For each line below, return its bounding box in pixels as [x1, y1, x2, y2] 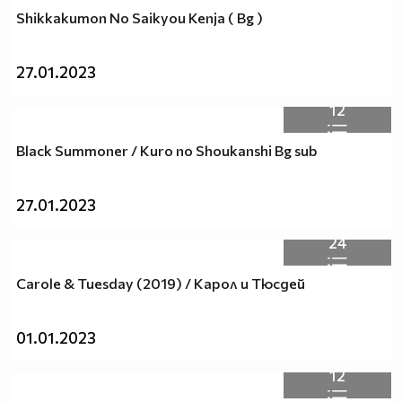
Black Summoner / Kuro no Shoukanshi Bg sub [16, 142, 318, 160]
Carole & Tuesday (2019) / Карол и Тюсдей [16, 275, 305, 293]
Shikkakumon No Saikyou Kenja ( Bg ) [16, 9, 263, 27]
